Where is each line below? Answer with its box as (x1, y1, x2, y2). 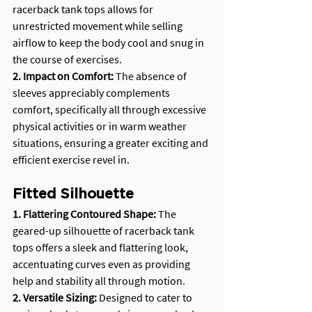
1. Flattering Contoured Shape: (13, 207, 156, 221)
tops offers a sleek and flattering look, (13, 240, 190, 255)
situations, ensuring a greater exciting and (13, 136, 210, 150)
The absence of (116, 69, 189, 84)
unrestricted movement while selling (13, 19, 185, 33)
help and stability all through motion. (13, 274, 185, 288)
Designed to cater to (99, 290, 194, 305)
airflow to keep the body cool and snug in (13, 36, 206, 50)
